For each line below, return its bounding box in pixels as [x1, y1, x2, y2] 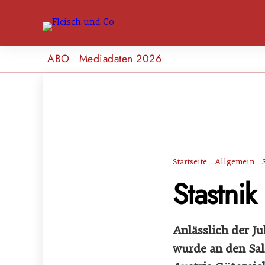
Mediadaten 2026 [79, 50, 162, 66]
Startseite [173, 156, 207, 167]
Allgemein [215, 156, 255, 167]
